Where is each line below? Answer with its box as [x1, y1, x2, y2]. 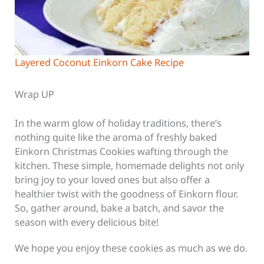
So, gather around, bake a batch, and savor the [15, 201, 225, 215]
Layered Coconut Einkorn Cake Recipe [15, 55, 184, 70]
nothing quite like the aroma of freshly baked [15, 130, 217, 144]
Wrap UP [15, 87, 55, 101]
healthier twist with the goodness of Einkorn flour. [15, 187, 239, 201]
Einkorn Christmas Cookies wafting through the [15, 144, 229, 159]
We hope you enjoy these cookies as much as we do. [15, 240, 248, 255]
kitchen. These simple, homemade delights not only [15, 159, 245, 173]
